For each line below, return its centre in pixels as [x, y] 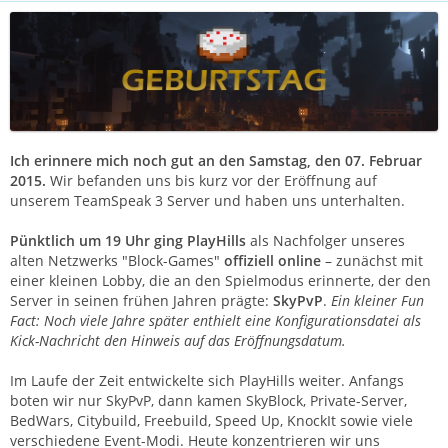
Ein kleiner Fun [377, 300]
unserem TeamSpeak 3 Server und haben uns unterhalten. [207, 200]
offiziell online [272, 260]
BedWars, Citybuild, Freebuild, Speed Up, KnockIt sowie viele [211, 420]
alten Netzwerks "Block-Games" [117, 260]
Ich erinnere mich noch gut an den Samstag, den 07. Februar [216, 160]
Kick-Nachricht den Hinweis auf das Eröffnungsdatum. [178, 340]
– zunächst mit [372, 260]
